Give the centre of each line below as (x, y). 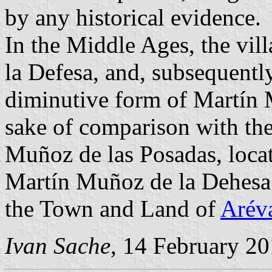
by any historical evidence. (133, 17)
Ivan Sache (58, 245)
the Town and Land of (113, 208)
